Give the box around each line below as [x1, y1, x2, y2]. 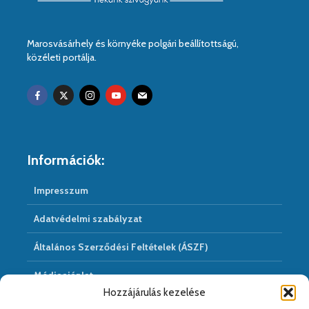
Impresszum [34, 184, 88, 197]
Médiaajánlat [34, 269, 93, 282]
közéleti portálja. [27, 51, 97, 64]
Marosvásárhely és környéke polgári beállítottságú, [27, 37, 239, 50]
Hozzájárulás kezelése [103, 286, 206, 299]
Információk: [27, 152, 104, 169]
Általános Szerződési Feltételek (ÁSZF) [34, 241, 208, 254]
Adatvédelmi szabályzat [34, 212, 142, 226]
